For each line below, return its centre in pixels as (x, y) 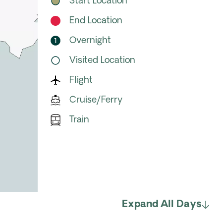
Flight (81, 80)
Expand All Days (162, 205)
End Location (96, 21)
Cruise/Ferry (96, 100)
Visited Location (102, 60)
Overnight (90, 41)
